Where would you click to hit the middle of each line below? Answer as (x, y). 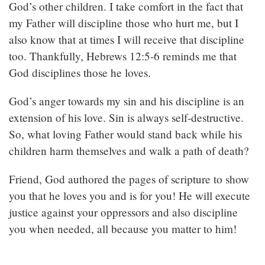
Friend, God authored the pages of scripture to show (129, 179)
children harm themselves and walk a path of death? (129, 151)
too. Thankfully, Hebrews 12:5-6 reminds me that (123, 56)
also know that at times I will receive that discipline (127, 40)
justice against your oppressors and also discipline (123, 212)
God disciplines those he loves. (80, 73)
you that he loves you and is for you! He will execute (130, 196)
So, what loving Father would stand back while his (125, 134)
